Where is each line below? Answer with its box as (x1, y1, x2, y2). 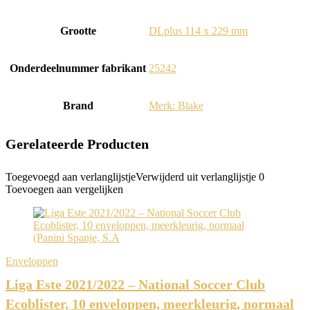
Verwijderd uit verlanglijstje (136, 171, 256, 183)
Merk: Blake (149, 100, 203, 111)
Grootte (60, 25, 96, 37)
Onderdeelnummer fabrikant (10, 62, 146, 74)
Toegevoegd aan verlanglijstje (6, 171, 136, 183)
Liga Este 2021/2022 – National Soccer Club (6, 277, 265, 292)
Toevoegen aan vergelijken (6, 183, 123, 195)
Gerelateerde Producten (6, 136, 149, 152)
